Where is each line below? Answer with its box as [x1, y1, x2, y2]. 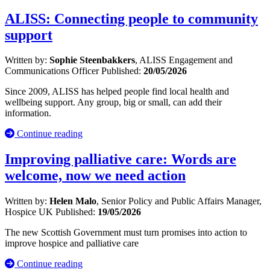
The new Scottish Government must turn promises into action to [5, 227, 247, 238]
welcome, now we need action [5, 168, 186, 184]
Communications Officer [5, 66, 101, 77]
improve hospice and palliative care [5, 238, 139, 249]
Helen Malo [49, 196, 96, 207]
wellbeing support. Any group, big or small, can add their [5, 97, 222, 108]
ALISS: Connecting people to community [5, 10, 258, 27]
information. [5, 108, 51, 119]
